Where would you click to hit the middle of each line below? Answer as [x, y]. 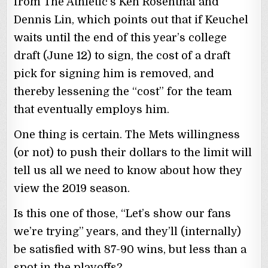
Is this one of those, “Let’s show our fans [123, 214]
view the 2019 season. [72, 189]
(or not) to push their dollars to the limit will [133, 153]
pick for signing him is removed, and [114, 74]
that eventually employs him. [92, 110]
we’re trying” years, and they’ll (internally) [128, 232]
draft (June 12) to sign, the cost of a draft [122, 56]
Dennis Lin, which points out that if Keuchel [131, 20]
